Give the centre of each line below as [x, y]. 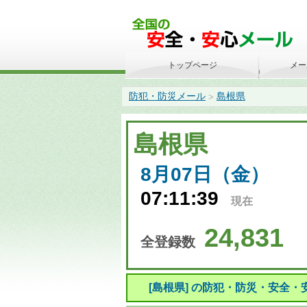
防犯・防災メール [167, 96]
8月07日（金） [205, 175]
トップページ [192, 65]
